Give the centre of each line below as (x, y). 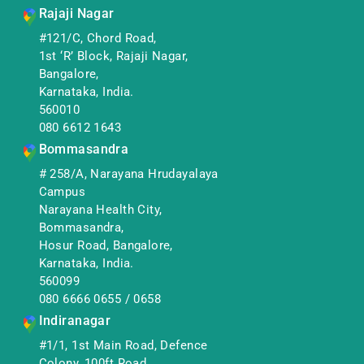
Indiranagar (75, 320)
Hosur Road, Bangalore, (106, 245)
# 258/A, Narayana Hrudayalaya (128, 173)
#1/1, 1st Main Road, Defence (123, 345)
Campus (62, 191)
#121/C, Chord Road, (97, 38)
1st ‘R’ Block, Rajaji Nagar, (113, 56)
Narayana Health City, (100, 209)
